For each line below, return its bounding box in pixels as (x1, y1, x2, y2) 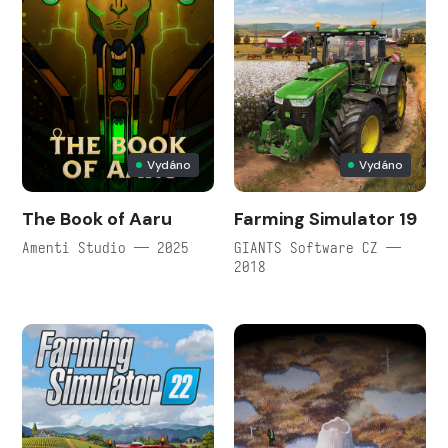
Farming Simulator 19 (234, 207, 417, 232)
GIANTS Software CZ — (234, 238, 401, 258)
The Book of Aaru (22, 207, 172, 232)
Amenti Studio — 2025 (22, 238, 189, 258)
